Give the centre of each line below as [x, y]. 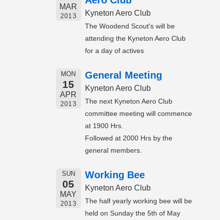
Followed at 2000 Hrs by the [129, 138]
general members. [113, 151]
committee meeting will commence [138, 114]
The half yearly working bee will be [138, 201]
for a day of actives [114, 51]
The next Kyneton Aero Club [129, 101]
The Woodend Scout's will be [130, 26]
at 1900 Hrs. [104, 126]
